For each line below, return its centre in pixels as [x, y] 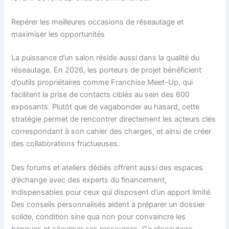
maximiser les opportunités [58, 35]
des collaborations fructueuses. [66, 143]
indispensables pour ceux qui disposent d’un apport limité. [112, 192]
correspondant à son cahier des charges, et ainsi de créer [111, 131]
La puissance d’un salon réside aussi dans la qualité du [106, 58]
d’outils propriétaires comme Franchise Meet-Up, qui [102, 82]
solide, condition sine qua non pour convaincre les [99, 217]
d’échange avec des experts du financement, [89, 180]
